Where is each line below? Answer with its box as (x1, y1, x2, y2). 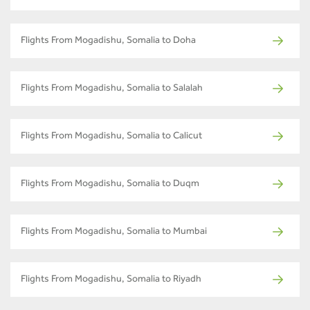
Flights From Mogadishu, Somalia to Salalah (21, 84, 203, 94)
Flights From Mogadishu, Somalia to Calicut (21, 131, 202, 142)
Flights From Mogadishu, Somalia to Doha (21, 36, 196, 46)
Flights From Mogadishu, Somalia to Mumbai (21, 227, 207, 237)
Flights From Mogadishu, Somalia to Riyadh (21, 275, 201, 285)
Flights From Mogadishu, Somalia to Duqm (21, 179, 199, 190)
